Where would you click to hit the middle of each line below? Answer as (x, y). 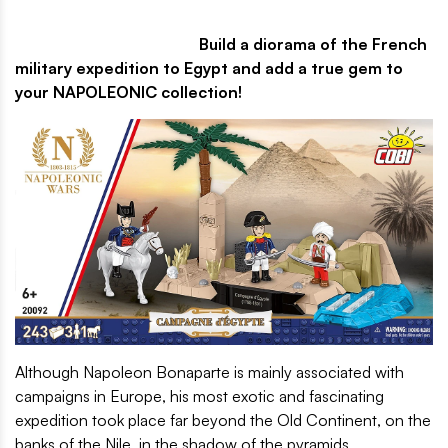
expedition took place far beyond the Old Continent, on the (223, 420)
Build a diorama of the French (221, 44)
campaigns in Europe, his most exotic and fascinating (199, 396)
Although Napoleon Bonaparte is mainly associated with (209, 372)
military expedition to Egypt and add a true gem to (209, 68)
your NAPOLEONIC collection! (128, 92)
